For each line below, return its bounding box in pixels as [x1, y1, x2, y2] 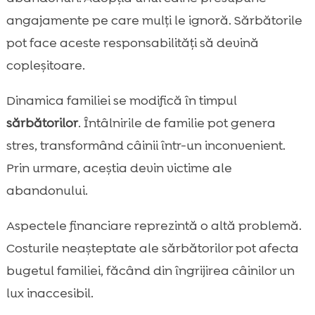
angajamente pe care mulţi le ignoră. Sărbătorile [6, 12, 302, 30]
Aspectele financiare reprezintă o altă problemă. [6, 217, 302, 235]
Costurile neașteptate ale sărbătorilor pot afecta [6, 240, 299, 257]
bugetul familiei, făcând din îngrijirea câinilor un [6, 262, 295, 280]
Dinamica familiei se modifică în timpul [6, 92, 237, 110]
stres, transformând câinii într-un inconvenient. [6, 137, 285, 155]
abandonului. [6, 182, 88, 200]
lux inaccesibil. [6, 285, 94, 302]
